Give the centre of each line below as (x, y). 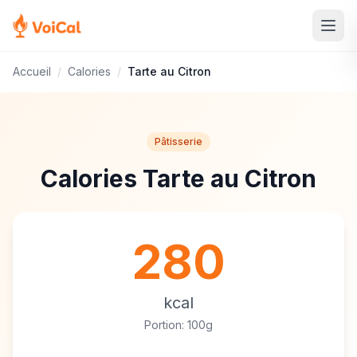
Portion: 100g (178, 325)
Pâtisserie (178, 141)
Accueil (32, 71)
